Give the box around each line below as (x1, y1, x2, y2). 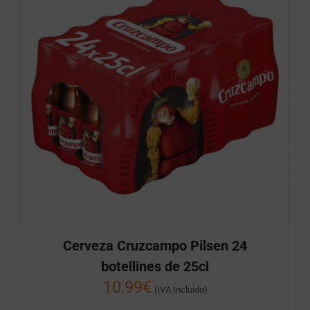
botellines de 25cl (101, 258, 209, 275)
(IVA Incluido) (154, 284, 208, 295)
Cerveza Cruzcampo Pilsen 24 (63, 237, 247, 255)
